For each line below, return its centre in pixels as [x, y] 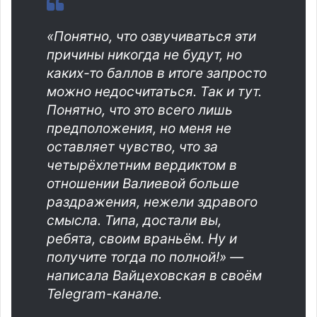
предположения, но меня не [139, 128]
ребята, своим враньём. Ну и [142, 238]
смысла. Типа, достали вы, [134, 220]
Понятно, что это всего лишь [140, 110]
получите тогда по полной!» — [145, 257]
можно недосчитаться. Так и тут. [154, 91]
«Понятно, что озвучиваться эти [151, 36]
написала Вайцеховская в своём [154, 275]
